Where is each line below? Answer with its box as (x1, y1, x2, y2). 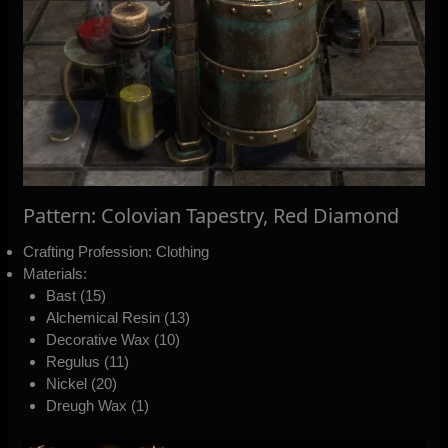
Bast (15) (45, 287, 106, 305)
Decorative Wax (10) (45, 331, 180, 349)
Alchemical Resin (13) (45, 309, 190, 327)
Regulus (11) (45, 353, 129, 371)
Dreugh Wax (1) (45, 397, 149, 415)
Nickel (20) (45, 375, 117, 393)
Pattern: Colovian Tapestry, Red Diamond (23, 202, 400, 230)
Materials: (23, 265, 88, 283)
